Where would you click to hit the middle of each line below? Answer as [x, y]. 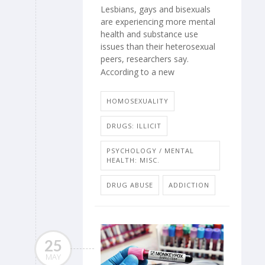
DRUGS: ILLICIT [134, 125]
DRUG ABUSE [130, 185]
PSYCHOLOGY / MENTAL [150, 150]
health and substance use [149, 34]
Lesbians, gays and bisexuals [156, 9]
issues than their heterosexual [158, 46]
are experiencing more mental [158, 21]
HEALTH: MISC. [133, 160]
